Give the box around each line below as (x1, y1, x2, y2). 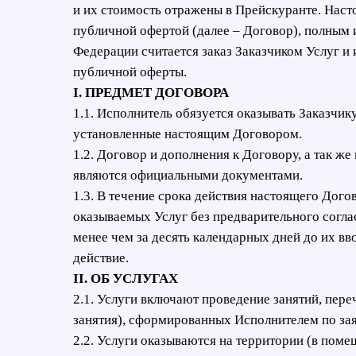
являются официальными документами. (73, 168, 303, 183)
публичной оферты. (73, 64, 187, 79)
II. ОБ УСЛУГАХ (73, 271, 178, 286)
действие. (73, 250, 129, 265)
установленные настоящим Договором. (73, 126, 302, 141)
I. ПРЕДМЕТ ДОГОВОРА (73, 85, 229, 100)
